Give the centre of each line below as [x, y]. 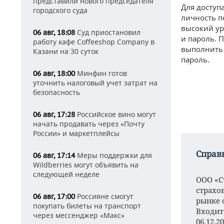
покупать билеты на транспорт [87, 206]
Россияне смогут [104, 196]
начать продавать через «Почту [89, 124]
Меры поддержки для [113, 155]
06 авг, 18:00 [54, 73]
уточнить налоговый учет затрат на [95, 83]
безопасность [56, 92]
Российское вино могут [115, 114]
